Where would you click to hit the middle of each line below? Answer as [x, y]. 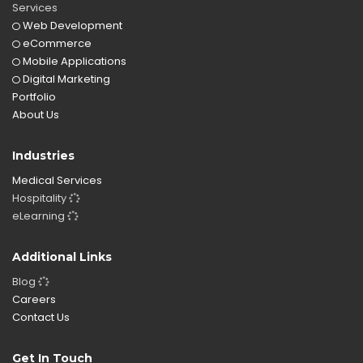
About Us [36, 115]
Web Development [71, 26]
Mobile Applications [73, 61]
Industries [43, 156]
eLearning [40, 216]
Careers [34, 299]
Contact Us [41, 317]
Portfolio [34, 97]
